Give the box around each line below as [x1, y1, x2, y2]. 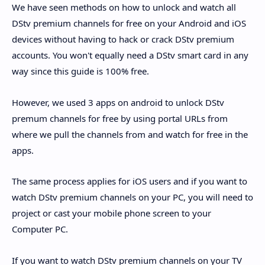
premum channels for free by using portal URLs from [12, 112, 228, 124]
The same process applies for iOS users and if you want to [12, 175, 247, 188]
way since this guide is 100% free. [12, 65, 149, 77]
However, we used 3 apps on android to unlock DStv [12, 96, 224, 108]
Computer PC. [12, 223, 68, 235]
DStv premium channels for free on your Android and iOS [12, 17, 246, 30]
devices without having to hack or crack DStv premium [12, 33, 234, 46]
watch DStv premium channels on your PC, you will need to [12, 191, 253, 203]
